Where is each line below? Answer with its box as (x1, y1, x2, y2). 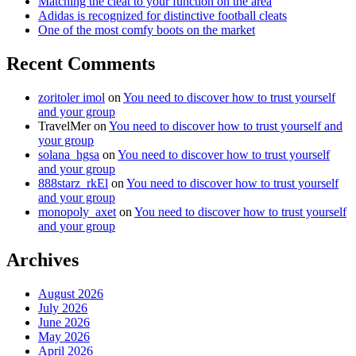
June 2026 (38, 315, 90, 329)
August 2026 (38, 286, 103, 300)
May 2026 (38, 329, 90, 343)
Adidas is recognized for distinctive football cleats (38, 8, 287, 22)
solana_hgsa (38, 147, 99, 161)
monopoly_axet (38, 204, 116, 219)
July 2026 (38, 300, 87, 315)
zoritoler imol (38, 90, 105, 104)
